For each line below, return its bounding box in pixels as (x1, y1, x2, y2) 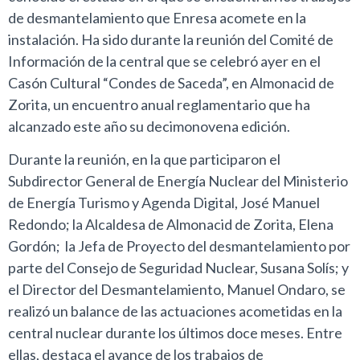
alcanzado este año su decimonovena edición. (8, 117, 290, 135)
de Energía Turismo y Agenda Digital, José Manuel (8, 193, 320, 211)
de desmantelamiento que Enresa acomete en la (8, 8, 306, 27)
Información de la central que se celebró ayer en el (8, 51, 321, 70)
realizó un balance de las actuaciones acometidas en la (8, 301, 342, 320)
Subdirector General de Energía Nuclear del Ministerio (8, 171, 348, 190)
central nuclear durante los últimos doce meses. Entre (8, 323, 342, 342)
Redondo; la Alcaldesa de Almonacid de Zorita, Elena (8, 215, 333, 233)
